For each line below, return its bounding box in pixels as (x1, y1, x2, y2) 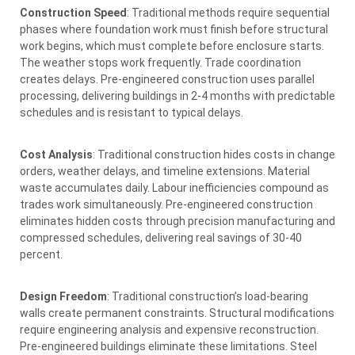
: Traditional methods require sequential (127, 6, 330, 19)
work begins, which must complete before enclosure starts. (20, 39, 324, 52)
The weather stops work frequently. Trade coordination (20, 55, 301, 69)
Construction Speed (20, 6, 127, 19)
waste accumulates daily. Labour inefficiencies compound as (20, 181, 329, 194)
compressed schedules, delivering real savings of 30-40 (20, 231, 302, 244)
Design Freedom (20, 289, 107, 303)
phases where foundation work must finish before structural (20, 22, 328, 36)
